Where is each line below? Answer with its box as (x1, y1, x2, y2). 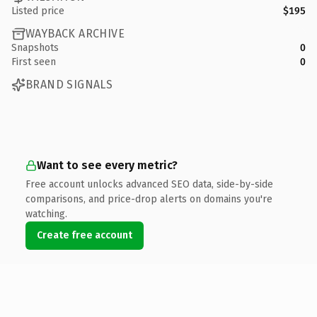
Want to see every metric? (37, 158, 178, 172)
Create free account (37, 229, 132, 241)
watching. (25, 207, 67, 220)
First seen (11, 55, 56, 68)
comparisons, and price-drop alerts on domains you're (25, 192, 272, 205)
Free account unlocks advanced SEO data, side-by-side (25, 178, 273, 190)
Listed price (11, 4, 64, 17)
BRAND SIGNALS (25, 78, 113, 91)
